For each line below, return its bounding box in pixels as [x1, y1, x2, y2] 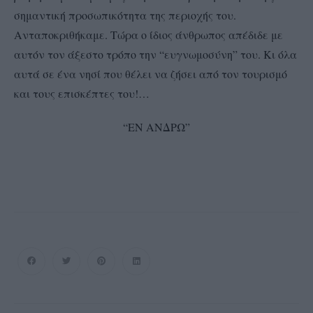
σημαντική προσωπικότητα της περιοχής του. [14, 7, 236, 22]
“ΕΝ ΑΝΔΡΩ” [123, 119, 190, 134]
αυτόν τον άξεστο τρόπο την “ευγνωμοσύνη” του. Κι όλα [14, 46, 297, 61]
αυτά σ [14, 66, 49, 81]
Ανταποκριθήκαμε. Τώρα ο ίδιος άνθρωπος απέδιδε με [14, 27, 283, 42]
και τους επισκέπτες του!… [14, 85, 153, 101]
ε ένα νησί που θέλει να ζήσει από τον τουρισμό [49, 66, 287, 81]
